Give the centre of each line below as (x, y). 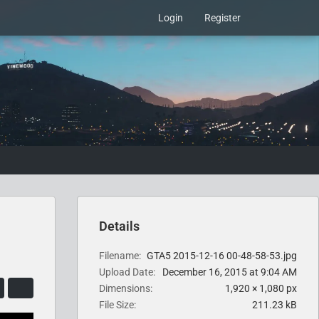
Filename (119, 256)
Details (119, 226)
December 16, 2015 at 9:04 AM (230, 272)
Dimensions (125, 288)
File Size (116, 305)
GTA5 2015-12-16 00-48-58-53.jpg (222, 256)
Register (223, 18)
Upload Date (126, 272)
